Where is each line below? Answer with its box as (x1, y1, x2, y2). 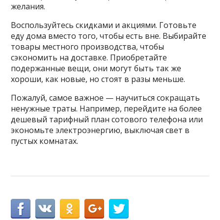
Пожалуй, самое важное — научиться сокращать (11, 92, 200, 103)
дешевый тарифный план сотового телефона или (11, 113, 203, 125)
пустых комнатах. (11, 135, 79, 146)
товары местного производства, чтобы (11, 41, 165, 52)
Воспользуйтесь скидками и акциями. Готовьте (11, 19, 197, 30)
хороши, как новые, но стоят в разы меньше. (11, 73, 186, 84)
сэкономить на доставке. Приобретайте (11, 52, 167, 63)
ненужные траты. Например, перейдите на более (11, 103, 202, 114)
